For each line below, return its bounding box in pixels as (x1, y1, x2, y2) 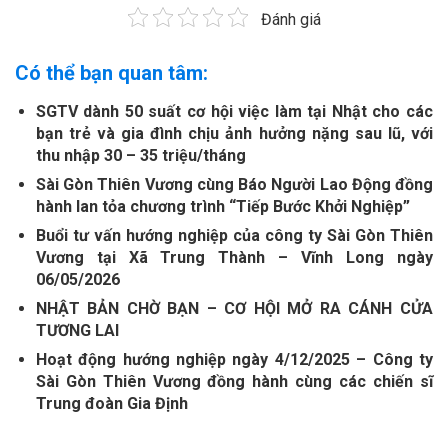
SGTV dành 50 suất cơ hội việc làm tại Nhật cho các (35, 102, 433, 122)
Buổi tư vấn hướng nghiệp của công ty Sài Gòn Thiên (35, 226, 433, 246)
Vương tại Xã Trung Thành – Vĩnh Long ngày (35, 248, 433, 268)
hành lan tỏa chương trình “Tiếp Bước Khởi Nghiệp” (35, 197, 410, 217)
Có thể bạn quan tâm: (15, 61, 208, 86)
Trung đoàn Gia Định (35, 394, 188, 414)
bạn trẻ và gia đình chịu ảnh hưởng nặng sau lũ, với (35, 124, 433, 144)
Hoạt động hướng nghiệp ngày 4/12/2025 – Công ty (35, 350, 433, 370)
